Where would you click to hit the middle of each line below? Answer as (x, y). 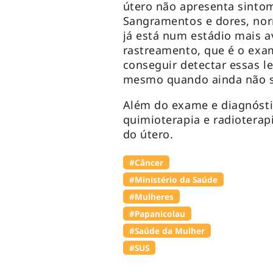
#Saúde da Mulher (167, 231)
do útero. (148, 134)
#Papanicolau (157, 214)
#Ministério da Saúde (173, 180)
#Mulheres (151, 197)
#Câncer (146, 163)
